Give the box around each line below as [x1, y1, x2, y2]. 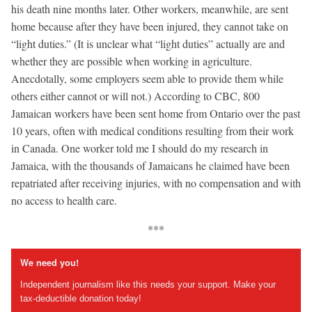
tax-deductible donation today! [19, 293, 141, 304]
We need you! [19, 256, 79, 270]
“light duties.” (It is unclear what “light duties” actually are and [11, 36, 285, 51]
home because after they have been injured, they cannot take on [11, 18, 288, 33]
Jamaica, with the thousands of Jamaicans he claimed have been [11, 157, 290, 173]
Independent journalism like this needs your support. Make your [19, 279, 276, 290]
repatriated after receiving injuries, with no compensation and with [11, 175, 301, 190]
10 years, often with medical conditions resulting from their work [11, 123, 294, 138]
